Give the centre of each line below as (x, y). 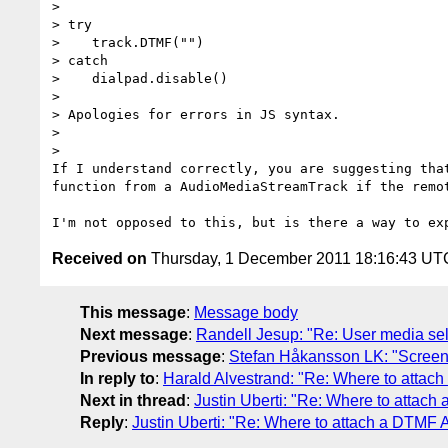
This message (133, 312)
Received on (99, 258)
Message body (246, 312)
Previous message (150, 356)
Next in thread (133, 400)
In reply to (117, 378)
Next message (134, 334)
